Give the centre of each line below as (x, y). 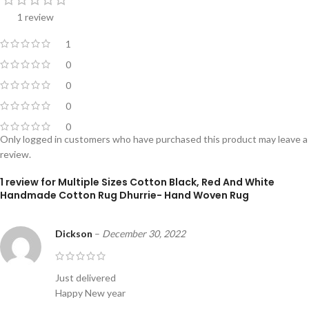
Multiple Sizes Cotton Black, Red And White (166, 182)
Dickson (75, 233)
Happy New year (90, 292)
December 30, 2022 (144, 233)
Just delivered (86, 277)
